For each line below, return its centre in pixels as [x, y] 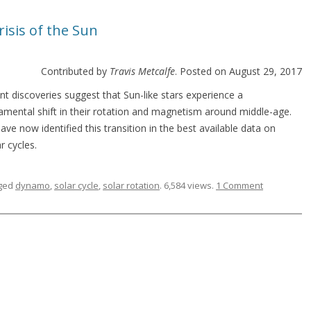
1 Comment [239, 186]
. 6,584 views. [188, 186]
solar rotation [131, 186]
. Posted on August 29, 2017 [239, 72]
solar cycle [76, 186]
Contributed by [76, 72]
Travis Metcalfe [143, 72]
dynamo [33, 186]
